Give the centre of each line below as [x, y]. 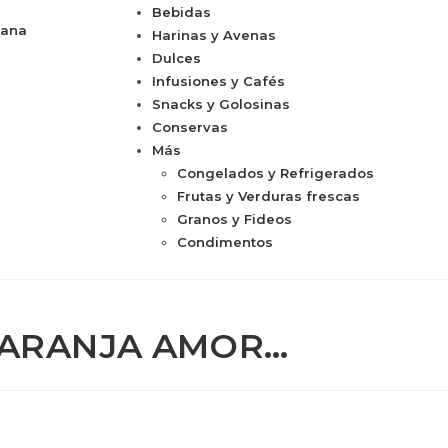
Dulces [176, 58]
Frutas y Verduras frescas [268, 196]
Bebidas [181, 12]
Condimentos [225, 242]
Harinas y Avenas [214, 35]
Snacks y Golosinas [221, 104]
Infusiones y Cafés [218, 81]
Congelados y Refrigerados [275, 173]
